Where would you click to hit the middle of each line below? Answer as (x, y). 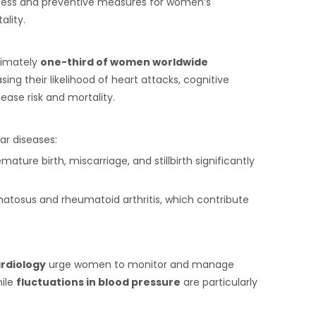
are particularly (219, 282)
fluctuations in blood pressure (98, 282)
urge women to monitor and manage (140, 265)
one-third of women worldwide (124, 62)
